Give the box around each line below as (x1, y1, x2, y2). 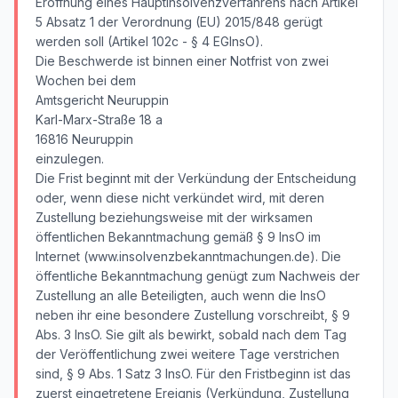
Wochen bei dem (36, 73, 136, 88)
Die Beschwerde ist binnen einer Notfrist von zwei (36, 53, 329, 68)
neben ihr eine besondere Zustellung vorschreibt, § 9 (36, 307, 350, 322)
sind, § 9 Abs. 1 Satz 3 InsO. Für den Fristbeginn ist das (36, 366, 351, 381)
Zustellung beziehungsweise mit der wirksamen (36, 210, 313, 225)
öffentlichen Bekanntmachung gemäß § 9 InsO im (36, 229, 321, 244)
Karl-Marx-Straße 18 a (36, 112, 163, 127)
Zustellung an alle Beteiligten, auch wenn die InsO (36, 288, 326, 303)
